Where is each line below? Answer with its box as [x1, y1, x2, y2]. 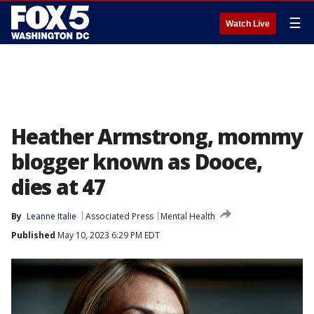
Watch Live [226, 19, 270, 29]
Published [11, 229, 55, 241]
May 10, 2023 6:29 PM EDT [55, 229, 160, 241]
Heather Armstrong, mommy [11, 122, 303, 151]
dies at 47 [11, 172, 106, 201]
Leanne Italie [27, 210, 76, 222]
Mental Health [161, 210, 215, 222]
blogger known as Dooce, [11, 147, 262, 176]
